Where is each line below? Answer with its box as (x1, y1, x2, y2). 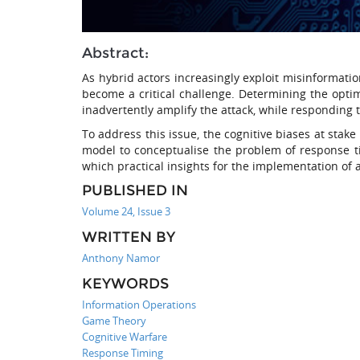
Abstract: (82, 43, 149, 62)
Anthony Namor (82, 250, 160, 265)
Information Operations (82, 297, 196, 312)
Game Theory (82, 313, 146, 328)
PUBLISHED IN (82, 181, 188, 199)
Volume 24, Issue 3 (82, 203, 170, 219)
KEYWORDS (82, 274, 169, 292)
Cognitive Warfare (82, 329, 167, 344)
